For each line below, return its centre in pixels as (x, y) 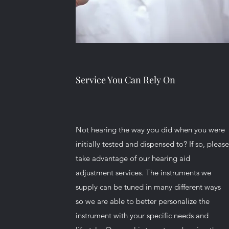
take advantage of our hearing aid (133, 158)
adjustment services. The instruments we (144, 173)
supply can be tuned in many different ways (148, 187)
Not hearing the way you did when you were (151, 130)
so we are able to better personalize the (143, 201)
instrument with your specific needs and (142, 215)
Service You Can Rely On (126, 80)
